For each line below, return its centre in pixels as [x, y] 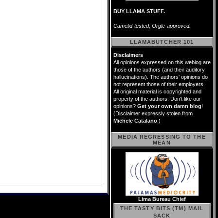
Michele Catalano [135, 121]
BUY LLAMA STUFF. [139, 11]
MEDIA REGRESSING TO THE [162, 137]
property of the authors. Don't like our [157, 99]
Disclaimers [128, 55]
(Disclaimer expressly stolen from [153, 113]
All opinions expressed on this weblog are [162, 62]
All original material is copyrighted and [157, 91]
